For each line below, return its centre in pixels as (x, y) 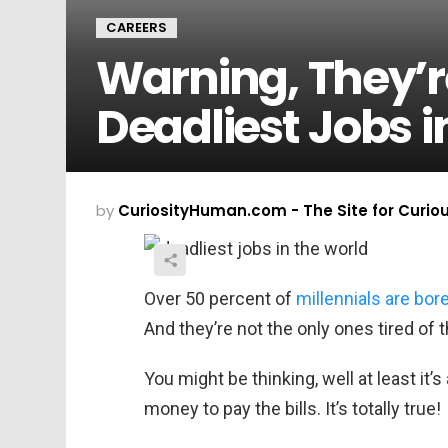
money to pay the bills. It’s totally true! (292, 408)
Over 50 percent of (220, 298)
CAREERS (136, 27)
